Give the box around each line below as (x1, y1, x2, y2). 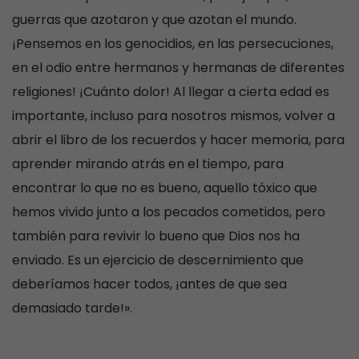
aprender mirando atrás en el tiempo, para (12, 155, 284, 174)
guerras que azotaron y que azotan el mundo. (12, 10, 296, 30)
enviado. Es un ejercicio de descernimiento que (12, 251, 304, 270)
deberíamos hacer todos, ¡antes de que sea (12, 275, 287, 294)
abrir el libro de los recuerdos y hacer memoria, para (12, 131, 345, 150)
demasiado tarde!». (12, 299, 132, 318)
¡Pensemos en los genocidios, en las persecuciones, (12, 34, 333, 54)
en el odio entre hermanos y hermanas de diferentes (12, 58, 345, 78)
